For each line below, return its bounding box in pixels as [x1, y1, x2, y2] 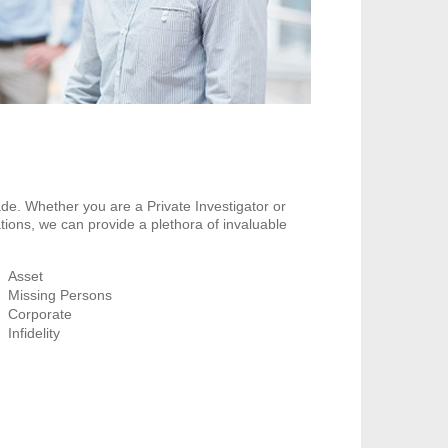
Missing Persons [8, 287, 113, 303]
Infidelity [8, 325, 61, 341]
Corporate [8, 306, 73, 322]
